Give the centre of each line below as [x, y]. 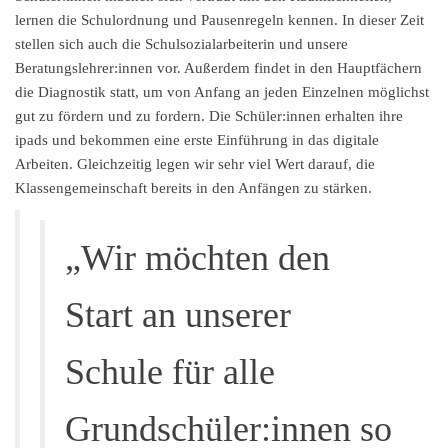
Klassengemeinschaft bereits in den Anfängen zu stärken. [193, 188]
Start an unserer [178, 315]
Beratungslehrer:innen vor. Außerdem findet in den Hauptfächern [218, 68]
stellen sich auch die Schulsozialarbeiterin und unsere [181, 44]
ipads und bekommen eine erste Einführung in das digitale [197, 140]
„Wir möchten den [197, 258]
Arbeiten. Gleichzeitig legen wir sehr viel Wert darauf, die [195, 164]
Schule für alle [170, 372]
